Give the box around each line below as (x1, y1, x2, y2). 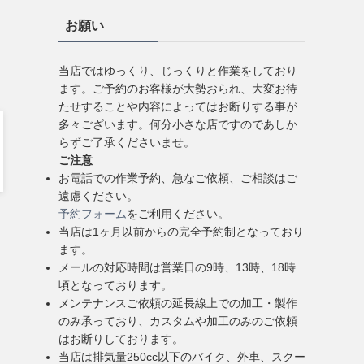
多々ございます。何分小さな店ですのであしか (58, 118, 297, 131)
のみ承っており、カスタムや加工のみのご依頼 (58, 314, 297, 327)
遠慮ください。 (58, 189, 138, 202)
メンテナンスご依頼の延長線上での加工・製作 (58, 297, 297, 310)
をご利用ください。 (127, 207, 229, 220)
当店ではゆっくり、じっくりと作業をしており (58, 64, 297, 77)
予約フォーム (58, 207, 127, 220)
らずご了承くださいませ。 (58, 136, 195, 149)
